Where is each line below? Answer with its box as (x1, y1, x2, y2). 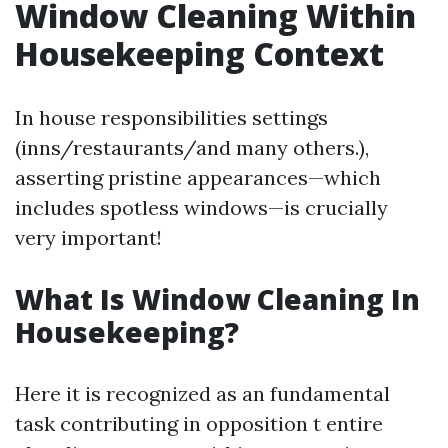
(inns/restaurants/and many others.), (15, 135, 369, 160)
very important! (15, 225, 162, 250)
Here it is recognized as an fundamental (15, 381, 390, 406)
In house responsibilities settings (15, 105, 328, 130)
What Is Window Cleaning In (15, 280, 420, 318)
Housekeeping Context (15, 32, 384, 75)
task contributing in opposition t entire (15, 411, 383, 436)
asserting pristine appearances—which (15, 165, 381, 190)
